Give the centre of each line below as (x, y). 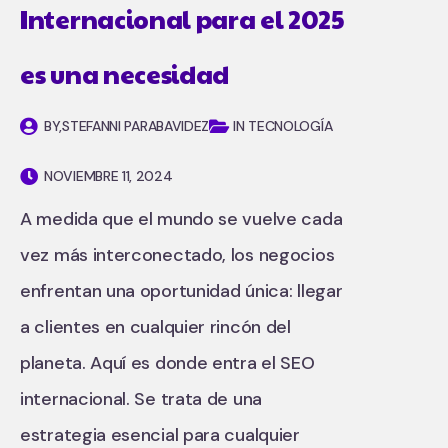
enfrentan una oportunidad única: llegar (181, 291)
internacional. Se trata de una (141, 399)
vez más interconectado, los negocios (177, 255)
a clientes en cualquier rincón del (155, 327)
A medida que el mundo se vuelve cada (181, 219)
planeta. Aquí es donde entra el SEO (167, 363)
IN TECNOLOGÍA (283, 126)
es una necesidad (125, 73)
